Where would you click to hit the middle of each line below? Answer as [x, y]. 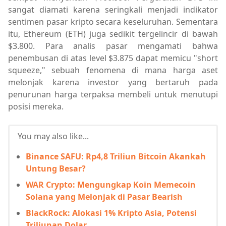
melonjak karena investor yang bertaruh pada [113, 82]
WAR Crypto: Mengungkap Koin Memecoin [111, 185]
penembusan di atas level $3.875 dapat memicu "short [113, 58]
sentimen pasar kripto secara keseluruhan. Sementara [113, 22]
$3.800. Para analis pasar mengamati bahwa [113, 46]
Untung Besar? [56, 169]
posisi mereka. [36, 107]
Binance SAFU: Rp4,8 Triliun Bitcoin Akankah [116, 157]
